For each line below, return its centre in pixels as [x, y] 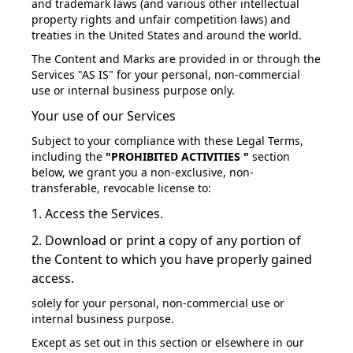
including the [67, 156]
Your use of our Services [104, 116]
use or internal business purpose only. [133, 90]
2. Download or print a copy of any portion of [166, 240]
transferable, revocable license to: [121, 188]
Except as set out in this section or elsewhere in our [168, 342]
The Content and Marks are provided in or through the [176, 59]
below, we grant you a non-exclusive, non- [143, 172]
